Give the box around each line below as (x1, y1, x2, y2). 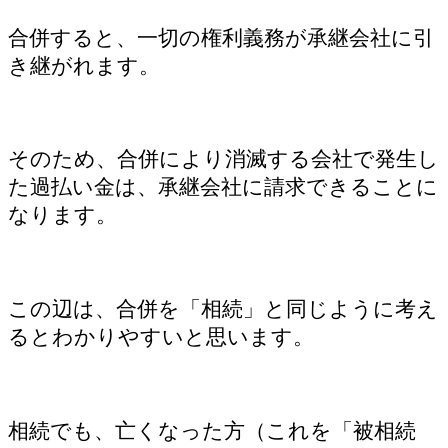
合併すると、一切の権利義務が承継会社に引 (8, 25, 434, 49)
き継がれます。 (8, 53, 160, 77)
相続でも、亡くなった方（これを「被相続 (8, 418, 416, 442)
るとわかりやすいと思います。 (8, 325, 314, 349)
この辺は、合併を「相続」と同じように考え (8, 297, 438, 321)
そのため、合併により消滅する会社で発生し (8, 147, 439, 171)
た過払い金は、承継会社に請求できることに (8, 175, 438, 199)
